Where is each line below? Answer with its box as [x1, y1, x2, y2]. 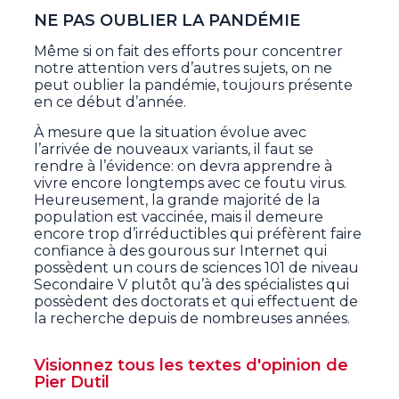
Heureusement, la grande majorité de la [34, 191, 321, 209]
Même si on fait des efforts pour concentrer [34, 43, 344, 61]
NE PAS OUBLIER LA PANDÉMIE [34, 11, 301, 31]
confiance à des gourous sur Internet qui [34, 242, 328, 260]
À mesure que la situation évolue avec [34, 124, 307, 142]
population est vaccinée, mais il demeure [34, 208, 324, 226]
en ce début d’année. [34, 94, 187, 111]
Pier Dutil [34, 372, 110, 393]
